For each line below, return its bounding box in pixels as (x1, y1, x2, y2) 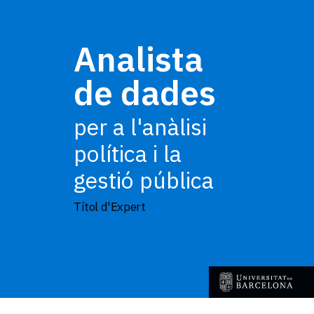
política (74, 139, 153, 168)
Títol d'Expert (81, 199, 146, 214)
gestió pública (74, 165, 214, 195)
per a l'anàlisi (74, 112, 207, 142)
